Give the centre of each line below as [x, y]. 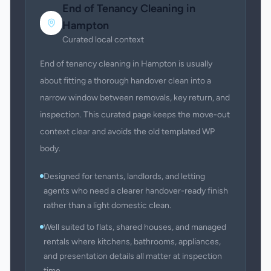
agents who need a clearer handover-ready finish [136, 191]
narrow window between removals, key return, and [135, 98]
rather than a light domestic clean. [107, 205]
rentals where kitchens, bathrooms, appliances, [132, 242]
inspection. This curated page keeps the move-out [135, 115]
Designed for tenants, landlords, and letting [124, 176]
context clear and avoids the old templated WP [127, 132]
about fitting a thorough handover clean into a [126, 81]
